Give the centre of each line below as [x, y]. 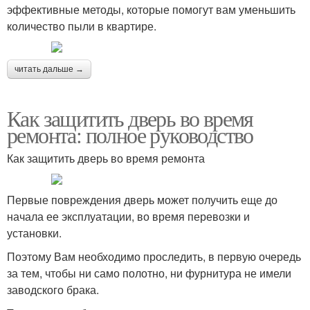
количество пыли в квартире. [82, 26]
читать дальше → [49, 69]
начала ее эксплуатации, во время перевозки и [128, 216]
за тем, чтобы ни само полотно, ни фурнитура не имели [149, 273]
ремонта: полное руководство [130, 134]
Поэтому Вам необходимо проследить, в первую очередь [154, 256]
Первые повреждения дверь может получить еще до [142, 199]
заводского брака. [53, 289]
